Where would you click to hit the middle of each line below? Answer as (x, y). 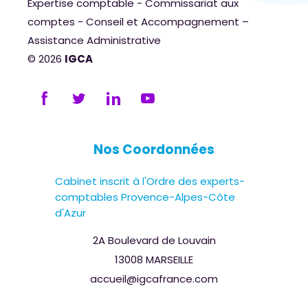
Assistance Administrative (94, 40)
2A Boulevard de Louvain (154, 240)
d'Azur (70, 213)
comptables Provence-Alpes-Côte (145, 197)
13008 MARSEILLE (154, 260)
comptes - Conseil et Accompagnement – (138, 22)
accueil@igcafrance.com (154, 279)
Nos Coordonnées (154, 150)
